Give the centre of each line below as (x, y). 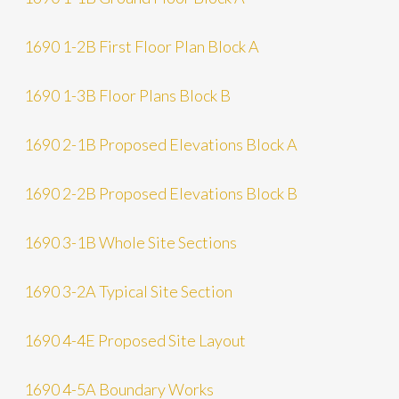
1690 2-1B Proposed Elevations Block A (160, 144)
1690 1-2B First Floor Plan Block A (141, 46)
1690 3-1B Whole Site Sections (130, 242)
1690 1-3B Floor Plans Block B (127, 95)
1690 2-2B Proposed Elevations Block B (160, 193)
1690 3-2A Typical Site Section (128, 291)
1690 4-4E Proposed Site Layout (134, 340)
